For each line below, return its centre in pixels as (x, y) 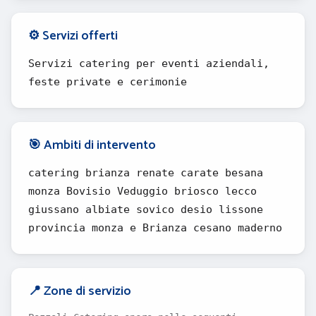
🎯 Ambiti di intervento (92, 145)
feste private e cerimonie (108, 82)
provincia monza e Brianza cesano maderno (155, 228)
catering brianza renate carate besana (146, 173)
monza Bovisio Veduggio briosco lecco (142, 191)
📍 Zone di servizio (80, 291)
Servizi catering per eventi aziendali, (149, 63)
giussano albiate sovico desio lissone (146, 209)
